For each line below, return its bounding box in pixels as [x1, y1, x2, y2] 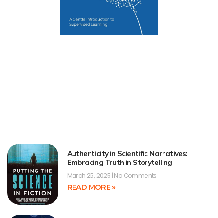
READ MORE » [67, 182, 115, 192]
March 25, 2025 [67, 171, 112, 181]
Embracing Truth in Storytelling [67, 158, 172, 167]
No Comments [112, 171, 157, 181]
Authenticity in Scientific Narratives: [67, 149, 188, 159]
